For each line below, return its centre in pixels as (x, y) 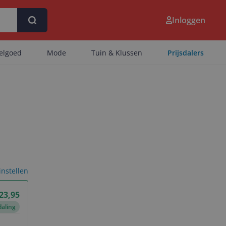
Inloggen (189, 20)
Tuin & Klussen (117, 53)
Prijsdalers (186, 53)
